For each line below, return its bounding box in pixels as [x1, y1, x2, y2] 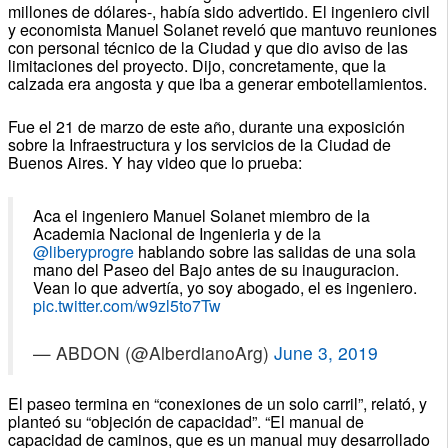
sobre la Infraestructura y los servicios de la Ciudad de [7, 132, 391, 156]
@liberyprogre [32, 239, 134, 263]
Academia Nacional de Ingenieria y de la [32, 221, 321, 245]
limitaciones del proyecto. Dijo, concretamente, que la [7, 53, 386, 77]
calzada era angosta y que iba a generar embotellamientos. [7, 71, 427, 95]
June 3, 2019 [273, 339, 378, 365]
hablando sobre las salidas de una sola [133, 239, 416, 263]
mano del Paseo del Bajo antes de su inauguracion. [32, 257, 399, 281]
